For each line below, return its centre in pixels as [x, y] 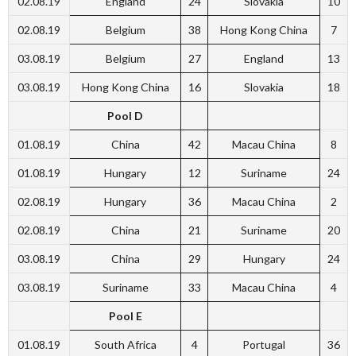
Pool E [125, 316]
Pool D [125, 116]
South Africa [125, 344]
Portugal [264, 344]
